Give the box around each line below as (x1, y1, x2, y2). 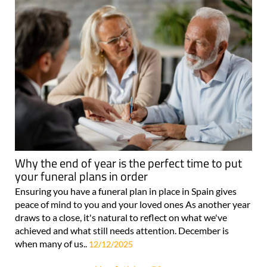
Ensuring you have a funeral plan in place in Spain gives (15, 185, 237, 197)
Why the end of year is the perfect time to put (15, 154, 242, 173)
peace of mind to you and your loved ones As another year (15, 198, 250, 210)
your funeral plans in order (15, 167, 148, 186)
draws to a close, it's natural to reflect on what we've (15, 212, 227, 223)
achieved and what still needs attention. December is (15, 225, 229, 237)
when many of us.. (15, 238, 89, 250)
